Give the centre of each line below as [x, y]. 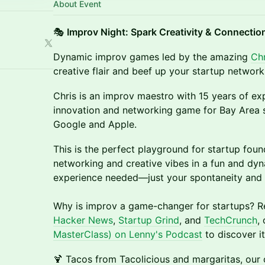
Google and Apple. [95, 124]
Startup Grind [149, 220]
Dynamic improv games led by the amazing [152, 57]
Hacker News [83, 220]
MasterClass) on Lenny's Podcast [128, 234]
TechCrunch [231, 220]
